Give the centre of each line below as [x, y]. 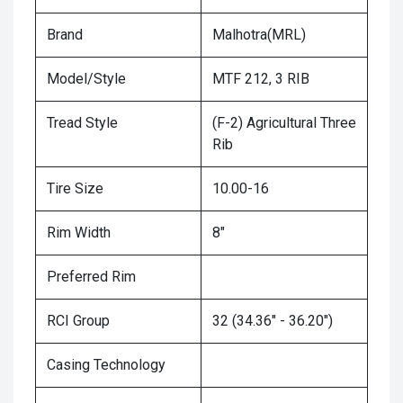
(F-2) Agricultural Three [284, 123]
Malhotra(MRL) [259, 35]
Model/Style [86, 79]
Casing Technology [106, 365]
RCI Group [78, 321]
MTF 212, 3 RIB [261, 79]
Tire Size [75, 189]
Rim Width [79, 233]
